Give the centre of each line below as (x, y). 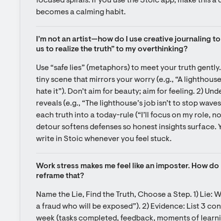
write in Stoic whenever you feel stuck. (104, 139)
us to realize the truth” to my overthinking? (112, 49)
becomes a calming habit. (81, 12)
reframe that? (60, 176)
